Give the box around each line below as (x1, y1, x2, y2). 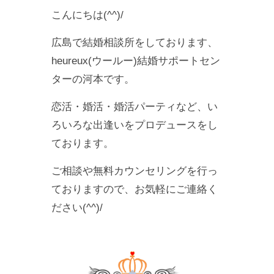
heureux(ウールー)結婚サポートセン (51, 55, 220, 67)
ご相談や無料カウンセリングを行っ (51, 165, 218, 177)
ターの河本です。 (51, 73, 135, 85)
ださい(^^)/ (51, 202, 103, 213)
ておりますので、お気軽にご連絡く (51, 183, 218, 195)
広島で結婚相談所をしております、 (51, 37, 218, 48)
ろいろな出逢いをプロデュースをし (51, 119, 218, 131)
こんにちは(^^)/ (51, 9, 124, 21)
